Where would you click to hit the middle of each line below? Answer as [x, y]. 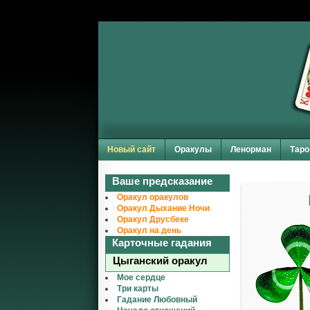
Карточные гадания [162, 243]
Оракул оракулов [153, 197]
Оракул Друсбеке [153, 219]
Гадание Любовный [157, 300]
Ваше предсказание [162, 181]
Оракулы [193, 149]
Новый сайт [131, 149]
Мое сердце [141, 277]
